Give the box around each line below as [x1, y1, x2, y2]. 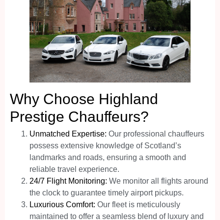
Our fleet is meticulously [95, 200, 180, 209]
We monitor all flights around [107, 177, 208, 186]
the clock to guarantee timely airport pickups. [29, 189, 184, 197]
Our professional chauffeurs [107, 130, 204, 138]
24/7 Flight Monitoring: [29, 177, 107, 186]
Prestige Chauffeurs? [10, 109, 149, 125]
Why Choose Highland [10, 91, 158, 108]
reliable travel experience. [29, 165, 119, 174]
